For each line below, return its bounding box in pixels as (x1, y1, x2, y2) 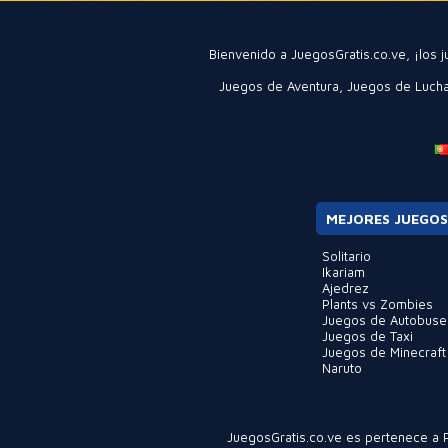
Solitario (321, 248, 371, 264)
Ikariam (321, 264, 365, 280)
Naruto (321, 360, 362, 376)
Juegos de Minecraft (321, 344, 446, 360)
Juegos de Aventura (219, 78, 340, 94)
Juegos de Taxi (321, 328, 413, 344)
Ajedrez (321, 280, 369, 296)
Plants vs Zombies (321, 296, 433, 312)
